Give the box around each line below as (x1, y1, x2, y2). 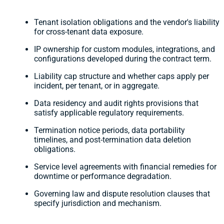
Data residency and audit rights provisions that (34, 98, 198, 108)
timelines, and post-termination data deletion (34, 135, 191, 145)
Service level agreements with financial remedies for (34, 162, 216, 172)
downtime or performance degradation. (34, 171, 171, 181)
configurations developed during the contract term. (34, 54, 211, 64)
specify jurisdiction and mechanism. (34, 198, 161, 208)
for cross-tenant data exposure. (34, 27, 143, 37)
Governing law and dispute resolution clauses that (34, 189, 210, 199)
